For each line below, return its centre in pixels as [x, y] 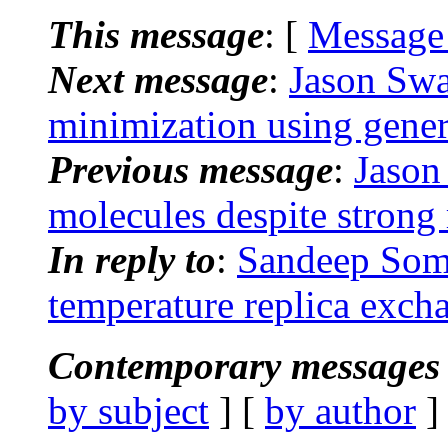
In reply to [132, 259]
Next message [158, 79]
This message [156, 34]
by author [340, 410]
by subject [128, 410]
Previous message [190, 169]
